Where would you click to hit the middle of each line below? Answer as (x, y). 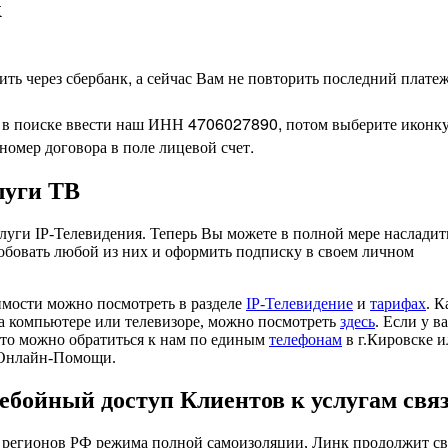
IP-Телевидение (299, 303)
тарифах (398, 303)
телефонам (305, 339)
